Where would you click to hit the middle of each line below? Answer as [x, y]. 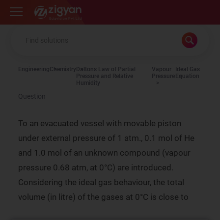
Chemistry [63, 69]
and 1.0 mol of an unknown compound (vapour [105, 153]
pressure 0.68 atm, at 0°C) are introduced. [96, 167]
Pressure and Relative [105, 76]
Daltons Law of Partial [106, 69]
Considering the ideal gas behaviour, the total [101, 182]
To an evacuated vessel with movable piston [100, 123]
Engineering [34, 69]
